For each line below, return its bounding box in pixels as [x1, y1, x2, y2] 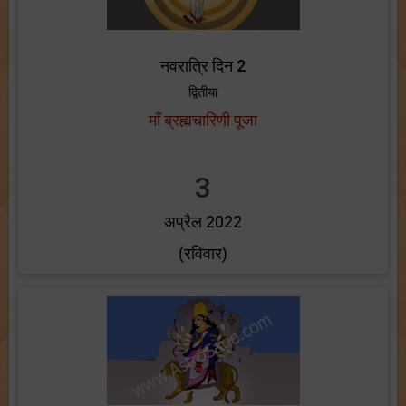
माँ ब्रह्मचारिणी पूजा [149, 111, 257, 130]
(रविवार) [179, 244, 227, 263]
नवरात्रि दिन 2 [160, 56, 246, 75]
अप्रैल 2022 [164, 212, 242, 231]
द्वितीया [188, 84, 217, 101]
